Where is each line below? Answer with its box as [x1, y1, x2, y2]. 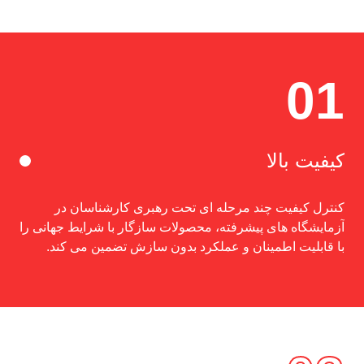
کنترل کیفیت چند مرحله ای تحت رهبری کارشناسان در [54, 201, 344, 214]
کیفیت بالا [266, 149, 344, 171]
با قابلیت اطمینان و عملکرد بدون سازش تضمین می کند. [46, 240, 344, 253]
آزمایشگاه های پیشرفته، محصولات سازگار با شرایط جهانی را [19, 220, 344, 234]
